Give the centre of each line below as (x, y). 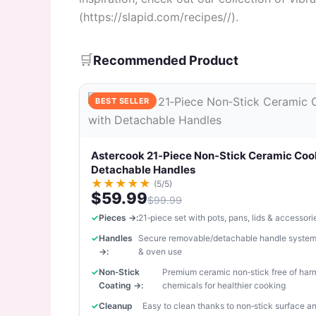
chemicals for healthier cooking (224, 285)
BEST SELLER (122, 101)
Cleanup (116, 305)
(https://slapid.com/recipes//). (159, 17)
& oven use (160, 251)
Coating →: (121, 285)
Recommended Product (166, 60)
